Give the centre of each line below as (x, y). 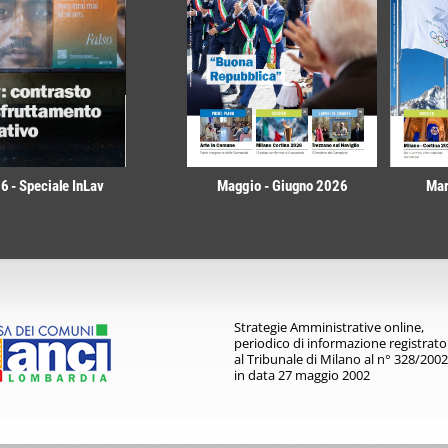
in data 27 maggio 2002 (302, 375)
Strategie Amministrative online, (329, 327)
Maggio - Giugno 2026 (282, 186)
